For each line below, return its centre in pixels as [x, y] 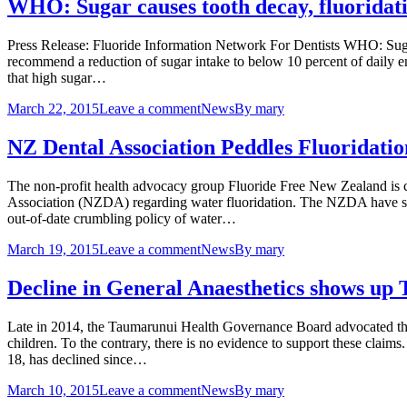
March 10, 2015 [53, 390]
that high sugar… [57, 77]
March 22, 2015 [53, 108]
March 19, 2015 [53, 249]
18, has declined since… [77, 359]
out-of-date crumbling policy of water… [122, 218]
